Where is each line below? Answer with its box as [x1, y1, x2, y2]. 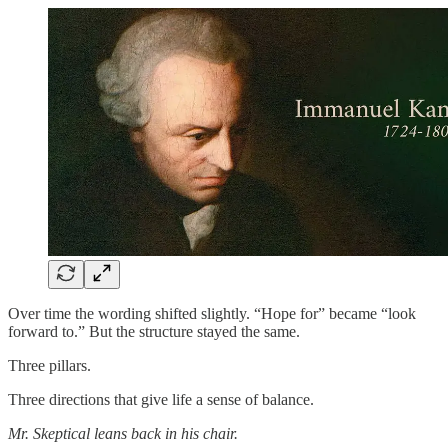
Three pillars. [8, 356, 91, 374]
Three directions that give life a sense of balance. [8, 390, 314, 408]
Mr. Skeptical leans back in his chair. [8, 424, 238, 442]
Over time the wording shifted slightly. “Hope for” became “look [8, 304, 416, 322]
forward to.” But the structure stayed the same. [8, 322, 300, 340]
